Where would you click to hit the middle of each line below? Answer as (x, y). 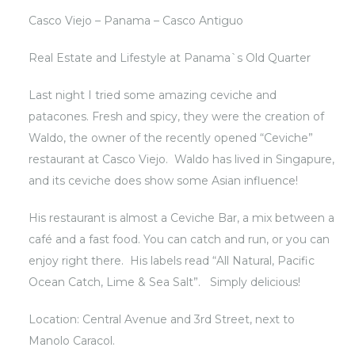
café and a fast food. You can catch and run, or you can (179, 239)
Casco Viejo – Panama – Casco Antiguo (136, 21)
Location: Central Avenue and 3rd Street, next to (162, 319)
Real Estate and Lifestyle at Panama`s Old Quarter (170, 58)
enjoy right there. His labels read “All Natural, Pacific (172, 261)
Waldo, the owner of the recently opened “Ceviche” (171, 138)
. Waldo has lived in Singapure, (250, 159)
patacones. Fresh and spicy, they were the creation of (177, 116)
